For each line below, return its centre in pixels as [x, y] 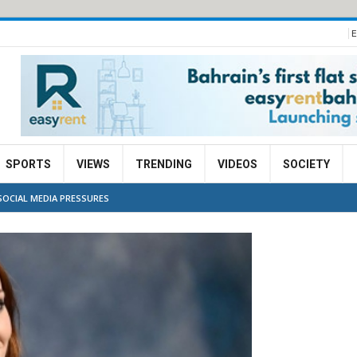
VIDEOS [237, 164]
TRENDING [164, 164]
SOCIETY [306, 164]
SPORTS [28, 164]
